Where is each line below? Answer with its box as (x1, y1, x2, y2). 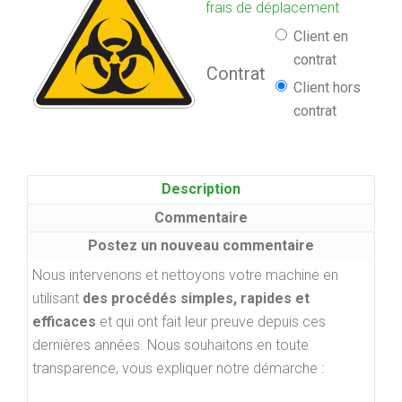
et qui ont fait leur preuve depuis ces (96, 313, 326, 330)
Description (162, 180, 240, 197)
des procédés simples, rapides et (83, 290, 310, 307)
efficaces (32, 313, 96, 330)
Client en (293, 28, 348, 45)
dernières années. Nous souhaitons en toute (32, 336, 309, 354)
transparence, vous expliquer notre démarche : (32, 360, 324, 377)
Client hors (293, 79, 361, 96)
